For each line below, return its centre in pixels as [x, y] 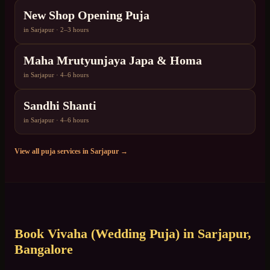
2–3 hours [74, 30]
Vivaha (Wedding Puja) [114, 234]
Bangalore [44, 250]
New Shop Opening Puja [86, 15]
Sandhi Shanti [60, 106]
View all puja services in [52, 152]
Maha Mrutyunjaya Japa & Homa [113, 61]
